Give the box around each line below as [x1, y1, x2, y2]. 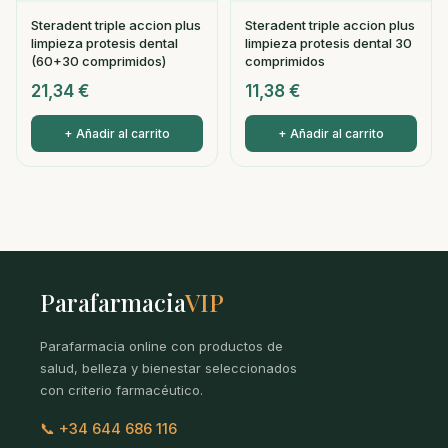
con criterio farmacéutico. [40, 382, 203, 398]
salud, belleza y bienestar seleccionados [40, 360, 297, 376]
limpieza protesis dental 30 [245, 35, 412, 51]
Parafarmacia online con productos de [40, 338, 283, 354]
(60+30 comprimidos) [31, 53, 166, 69]
